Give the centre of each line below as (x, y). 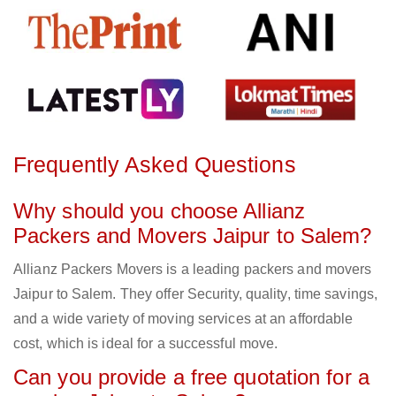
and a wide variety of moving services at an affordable (183, 319)
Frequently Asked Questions (155, 165)
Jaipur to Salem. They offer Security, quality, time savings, (196, 294)
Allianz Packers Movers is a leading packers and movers (193, 270)
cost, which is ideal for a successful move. (146, 344)
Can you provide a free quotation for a (191, 377)
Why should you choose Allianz (159, 211)
